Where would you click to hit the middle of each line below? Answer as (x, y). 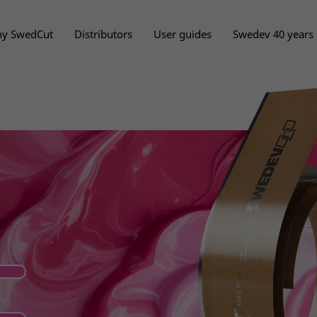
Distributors (104, 34)
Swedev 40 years (273, 34)
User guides (183, 34)
